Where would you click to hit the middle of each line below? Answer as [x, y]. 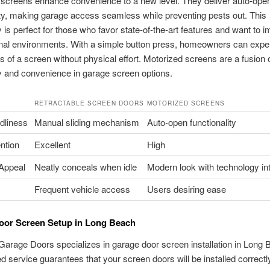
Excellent [52, 144]
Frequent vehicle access [82, 189]
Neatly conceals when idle [85, 166]
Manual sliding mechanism [86, 122]
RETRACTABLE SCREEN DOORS [89, 103]
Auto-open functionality [191, 122]
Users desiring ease [186, 189]
